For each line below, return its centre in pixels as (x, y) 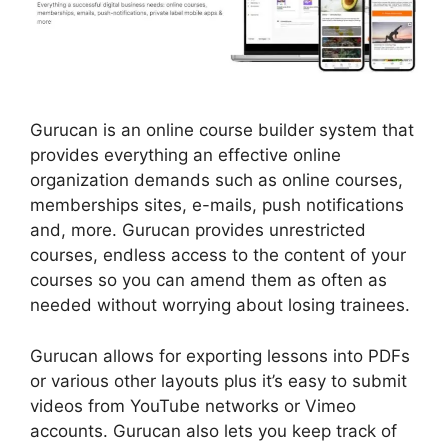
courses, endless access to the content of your (218, 255)
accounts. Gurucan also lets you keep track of (213, 430)
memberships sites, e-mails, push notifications (217, 205)
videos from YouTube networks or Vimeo (193, 405)
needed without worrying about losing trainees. (220, 305)
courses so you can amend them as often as (208, 280)
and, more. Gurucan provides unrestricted (198, 230)
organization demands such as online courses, (216, 180)
